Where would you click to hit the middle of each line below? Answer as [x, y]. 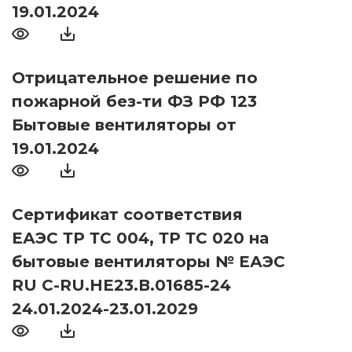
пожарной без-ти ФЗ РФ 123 [134, 102]
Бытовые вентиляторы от [124, 125]
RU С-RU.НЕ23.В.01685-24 [121, 286]
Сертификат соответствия [127, 215]
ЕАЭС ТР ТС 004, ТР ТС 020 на [140, 238]
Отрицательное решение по [135, 78]
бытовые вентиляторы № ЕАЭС [148, 262]
